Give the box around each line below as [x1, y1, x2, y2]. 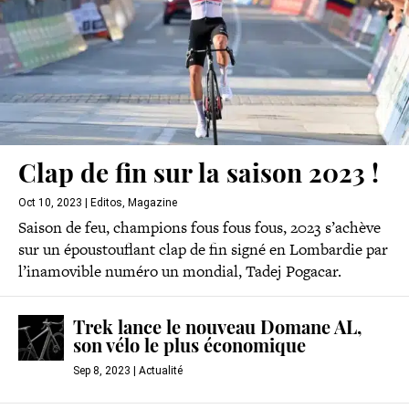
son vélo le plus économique [73, 339, 306, 358]
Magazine [128, 196, 177, 210]
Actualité [139, 364, 183, 378]
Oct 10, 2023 [18, 196, 82, 210]
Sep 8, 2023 [73, 364, 131, 378]
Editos [90, 196, 122, 210]
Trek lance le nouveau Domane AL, [73, 320, 362, 340]
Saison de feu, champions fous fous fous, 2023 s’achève [18, 216, 381, 239]
